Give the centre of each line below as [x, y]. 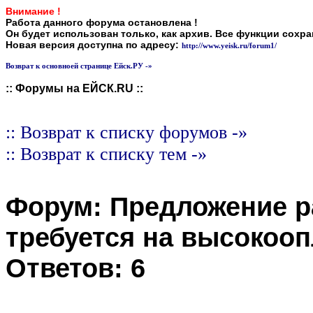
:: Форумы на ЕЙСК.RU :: [74, 88]
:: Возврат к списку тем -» [106, 154]
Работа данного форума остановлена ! [102, 22]
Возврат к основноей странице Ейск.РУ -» [79, 66]
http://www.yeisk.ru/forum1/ [229, 45]
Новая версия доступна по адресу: [94, 45]
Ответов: [68, 268]
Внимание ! [33, 11]
